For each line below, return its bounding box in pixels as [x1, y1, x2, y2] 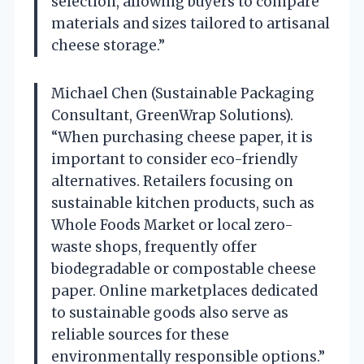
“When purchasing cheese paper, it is [51, 128, 313, 146]
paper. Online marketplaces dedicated [51, 281, 318, 300]
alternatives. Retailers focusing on [51, 171, 293, 190]
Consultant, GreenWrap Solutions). [51, 106, 293, 124]
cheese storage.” [51, 36, 165, 54]
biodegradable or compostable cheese [51, 259, 316, 278]
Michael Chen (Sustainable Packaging [51, 84, 314, 102]
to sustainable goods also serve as [51, 303, 288, 322]
